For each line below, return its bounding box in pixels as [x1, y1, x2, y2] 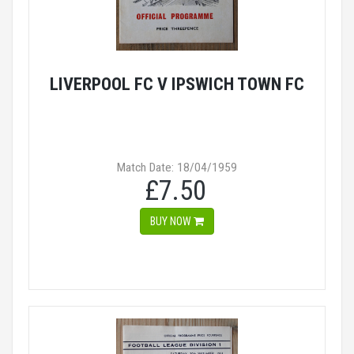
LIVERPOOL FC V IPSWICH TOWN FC [50, 73, 304, 94]
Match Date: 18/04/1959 [117, 160, 237, 175]
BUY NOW [150, 215, 194, 228]
